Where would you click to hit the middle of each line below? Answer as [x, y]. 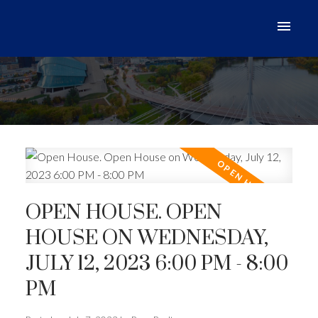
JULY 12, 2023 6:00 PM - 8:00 [157, 264]
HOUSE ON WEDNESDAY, [147, 238]
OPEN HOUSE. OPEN [124, 213]
